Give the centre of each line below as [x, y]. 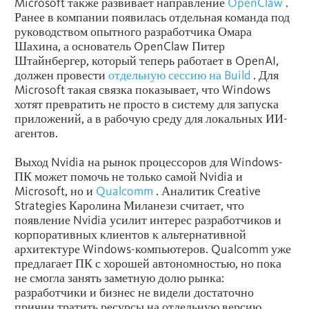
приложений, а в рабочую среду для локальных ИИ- [151, 119]
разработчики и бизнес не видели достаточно [134, 292]
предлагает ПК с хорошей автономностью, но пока [148, 263]
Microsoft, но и [55, 191]
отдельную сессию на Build [179, 75]
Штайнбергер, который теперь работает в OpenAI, [147, 61]
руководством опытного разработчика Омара [133, 32]
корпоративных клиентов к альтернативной [130, 235]
